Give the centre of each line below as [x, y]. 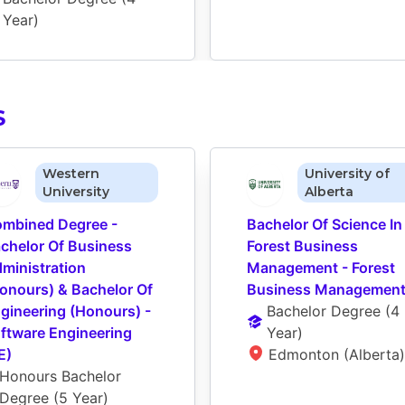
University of [347, 174]
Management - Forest [321, 268]
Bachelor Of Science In [325, 225]
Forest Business [302, 246]
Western [71, 174]
